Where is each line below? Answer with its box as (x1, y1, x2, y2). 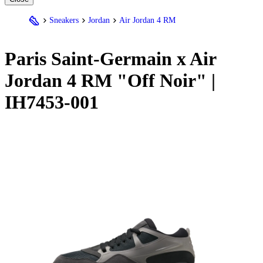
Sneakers (49, 15, 79, 25)
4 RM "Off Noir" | (62, 70, 215, 92)
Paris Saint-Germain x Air (5, 48, 216, 70)
